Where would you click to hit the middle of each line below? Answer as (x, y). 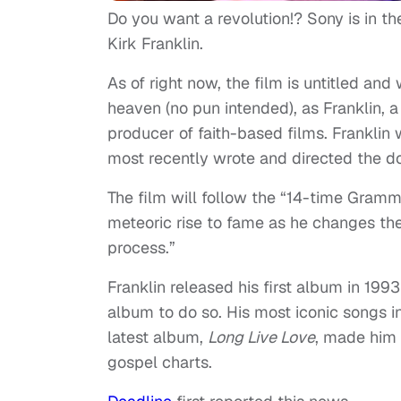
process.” (141, 247)
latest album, (158, 337)
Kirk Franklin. (155, 43)
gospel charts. (160, 362)
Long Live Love (261, 337)
